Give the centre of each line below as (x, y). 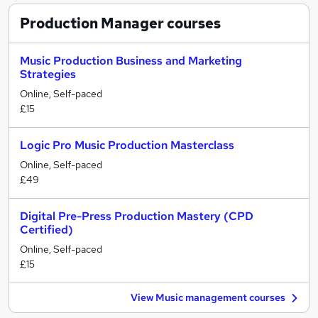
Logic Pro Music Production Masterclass (127, 145)
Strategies (48, 74)
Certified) (46, 230)
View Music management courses (208, 297)
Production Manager (92, 23)
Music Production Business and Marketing (131, 61)
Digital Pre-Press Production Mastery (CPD (137, 216)
